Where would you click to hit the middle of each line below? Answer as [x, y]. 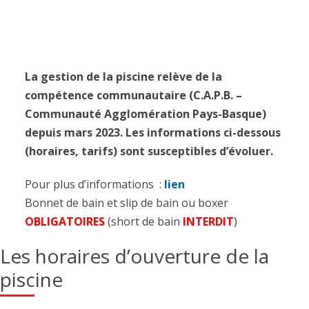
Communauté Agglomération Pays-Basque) [145, 114]
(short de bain [145, 221]
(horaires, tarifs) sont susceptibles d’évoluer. [149, 151]
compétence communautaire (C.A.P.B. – [133, 95]
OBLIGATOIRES [64, 221]
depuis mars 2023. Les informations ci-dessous [152, 132]
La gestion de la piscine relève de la [123, 77]
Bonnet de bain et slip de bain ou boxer [126, 202]
